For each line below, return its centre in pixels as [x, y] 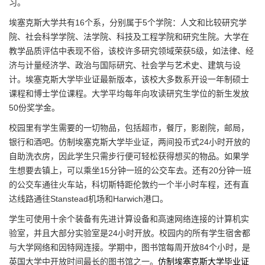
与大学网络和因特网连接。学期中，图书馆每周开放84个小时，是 [130, 247]
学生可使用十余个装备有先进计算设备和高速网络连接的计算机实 [129, 219]
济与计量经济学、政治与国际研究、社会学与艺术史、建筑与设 [125, 65]
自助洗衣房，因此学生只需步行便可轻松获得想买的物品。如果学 [129, 156]
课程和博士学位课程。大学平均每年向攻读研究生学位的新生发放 [129, 93]
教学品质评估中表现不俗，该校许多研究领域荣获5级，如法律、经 [131, 51]
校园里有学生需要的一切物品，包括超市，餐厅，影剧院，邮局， [129, 127]
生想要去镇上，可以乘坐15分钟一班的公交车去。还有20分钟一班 [130, 170]
